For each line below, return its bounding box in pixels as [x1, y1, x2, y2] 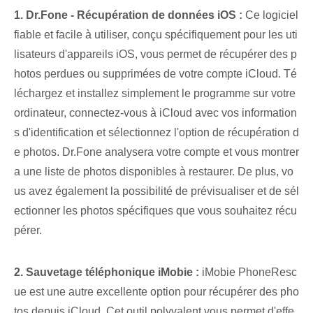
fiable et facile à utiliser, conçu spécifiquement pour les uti [14, 29, 298, 41]
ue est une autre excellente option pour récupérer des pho [14, 286, 299, 298]
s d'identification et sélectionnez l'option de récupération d [14, 126, 299, 139]
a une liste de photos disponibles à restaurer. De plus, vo [14, 166, 293, 178]
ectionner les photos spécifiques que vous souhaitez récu [14, 205, 297, 217]
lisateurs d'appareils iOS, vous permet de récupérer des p [14, 48, 297, 61]
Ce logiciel [242, 9, 298, 22]
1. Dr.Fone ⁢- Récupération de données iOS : [14, 9, 242, 22]
